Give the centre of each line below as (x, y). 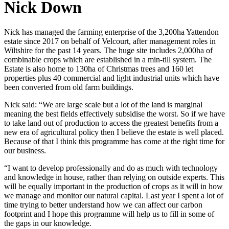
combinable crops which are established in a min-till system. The (108, 60)
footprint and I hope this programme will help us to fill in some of (109, 214)
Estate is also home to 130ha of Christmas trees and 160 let (99, 69)
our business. (25, 151)
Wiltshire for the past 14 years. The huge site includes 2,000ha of (108, 51)
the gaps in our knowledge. (48, 223)
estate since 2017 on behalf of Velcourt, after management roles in (110, 41)
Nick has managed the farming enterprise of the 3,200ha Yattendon (111, 32)
